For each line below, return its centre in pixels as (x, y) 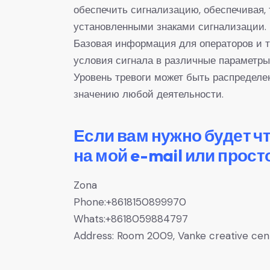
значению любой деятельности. (149, 94)
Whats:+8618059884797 (131, 219)
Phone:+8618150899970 (130, 202)
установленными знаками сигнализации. (170, 26)
